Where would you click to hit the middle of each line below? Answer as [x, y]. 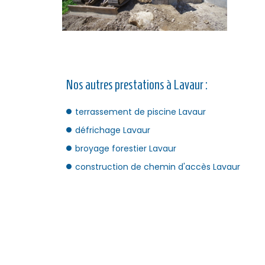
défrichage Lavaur [113, 130]
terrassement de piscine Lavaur [140, 112]
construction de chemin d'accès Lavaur [158, 167]
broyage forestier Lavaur [126, 148]
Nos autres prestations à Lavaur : [137, 84]
